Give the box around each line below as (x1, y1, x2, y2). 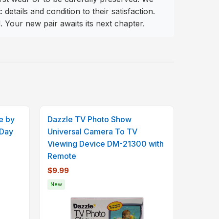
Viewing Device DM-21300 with (47, 139, 164, 149)
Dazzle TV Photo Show (47, 114, 131, 125)
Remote (47, 151, 76, 161)
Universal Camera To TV (47, 127, 137, 137)
